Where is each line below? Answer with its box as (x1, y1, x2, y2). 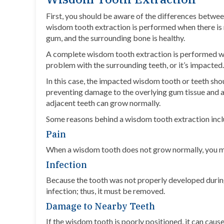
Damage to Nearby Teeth (46, 200, 155, 212)
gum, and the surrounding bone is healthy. (46, 33, 188, 43)
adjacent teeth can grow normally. (46, 98, 160, 108)
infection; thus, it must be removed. (46, 186, 165, 196)
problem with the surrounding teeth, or (46, 60, 177, 70)
